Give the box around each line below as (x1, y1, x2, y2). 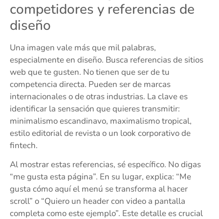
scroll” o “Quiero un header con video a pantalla (10, 195, 185, 207)
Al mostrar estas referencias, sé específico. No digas (10, 158, 201, 170)
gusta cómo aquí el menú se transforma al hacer (10, 183, 188, 195)
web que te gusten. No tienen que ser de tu (10, 66, 170, 78)
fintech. (10, 139, 38, 151)
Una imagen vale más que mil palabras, (10, 42, 156, 53)
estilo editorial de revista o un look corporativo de (10, 127, 191, 139)
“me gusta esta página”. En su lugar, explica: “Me (10, 171, 191, 182)
